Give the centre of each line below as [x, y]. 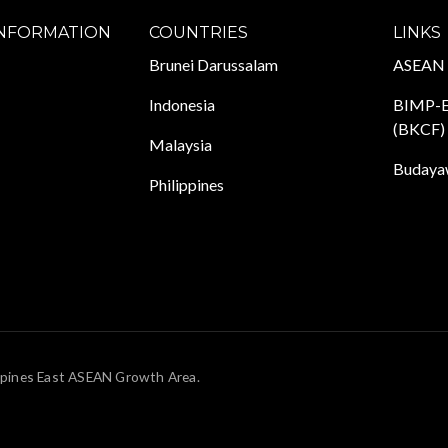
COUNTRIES [198, 32]
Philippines [186, 184]
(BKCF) [418, 128]
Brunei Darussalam [213, 64]
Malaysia [180, 144]
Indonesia [181, 104]
